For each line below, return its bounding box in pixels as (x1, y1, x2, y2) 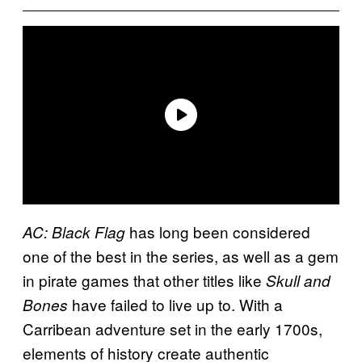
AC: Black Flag (23, 221, 125, 242)
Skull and (266, 269, 330, 291)
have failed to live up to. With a (68, 293, 283, 315)
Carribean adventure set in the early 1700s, (23, 317, 322, 339)
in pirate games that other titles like (23, 268, 266, 291)
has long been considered (125, 220, 310, 242)
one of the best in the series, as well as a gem (23, 244, 339, 267)
